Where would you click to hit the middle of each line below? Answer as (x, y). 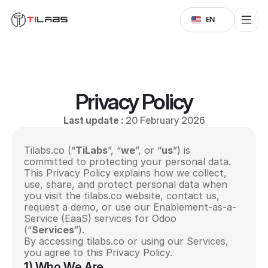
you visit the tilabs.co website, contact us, (122, 196)
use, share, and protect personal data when (126, 184)
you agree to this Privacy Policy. (98, 252)
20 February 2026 (164, 120)
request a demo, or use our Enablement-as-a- (130, 207)
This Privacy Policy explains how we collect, (125, 173)
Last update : (93, 120)
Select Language (207, 10)
